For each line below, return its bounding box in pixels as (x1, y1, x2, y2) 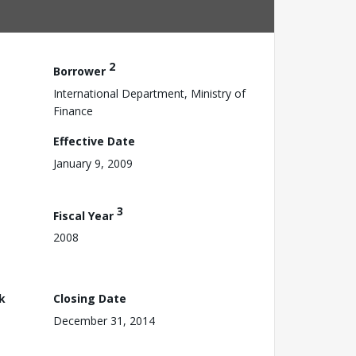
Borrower (53, 63, 109, 79)
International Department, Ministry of (53, 85, 246, 101)
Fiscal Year (53, 207, 117, 223)
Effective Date (53, 133, 135, 149)
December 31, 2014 (53, 312, 155, 328)
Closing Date (53, 290, 126, 306)
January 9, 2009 (53, 155, 133, 171)
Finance (53, 103, 93, 118)
